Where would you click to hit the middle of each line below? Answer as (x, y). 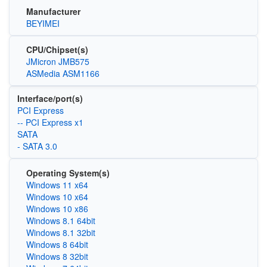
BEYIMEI (43, 23)
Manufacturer (53, 11)
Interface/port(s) (50, 99)
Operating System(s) (68, 173)
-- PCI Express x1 (50, 122)
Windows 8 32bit (57, 256)
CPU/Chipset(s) (57, 50)
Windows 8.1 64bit (60, 220)
